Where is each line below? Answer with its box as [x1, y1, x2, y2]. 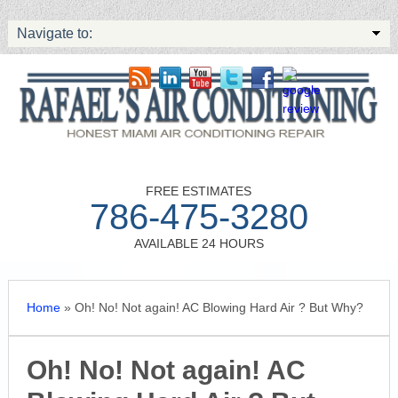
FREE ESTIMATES [146, 184, 252, 199]
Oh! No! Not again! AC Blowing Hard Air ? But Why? [74, 300, 363, 315]
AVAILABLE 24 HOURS [133, 236, 264, 251]
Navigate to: [16, 26, 92, 41]
